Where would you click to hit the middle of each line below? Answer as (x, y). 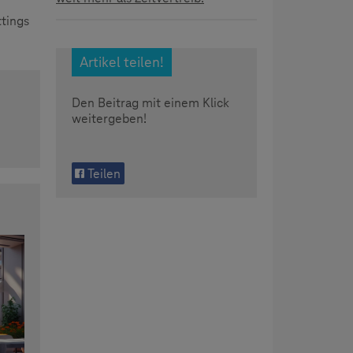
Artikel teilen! (122, 62)
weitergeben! (109, 119)
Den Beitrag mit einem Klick (150, 103)
